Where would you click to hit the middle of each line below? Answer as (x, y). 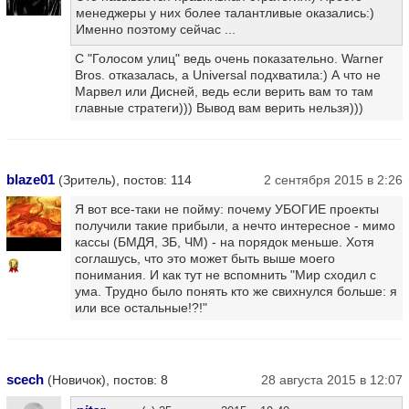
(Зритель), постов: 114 (123, 180)
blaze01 (31, 179)
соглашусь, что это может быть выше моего (205, 258)
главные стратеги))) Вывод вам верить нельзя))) (219, 108)
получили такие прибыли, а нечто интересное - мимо (235, 225)
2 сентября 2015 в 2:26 (333, 180)
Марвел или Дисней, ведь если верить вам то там (224, 91)
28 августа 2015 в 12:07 (332, 380)
